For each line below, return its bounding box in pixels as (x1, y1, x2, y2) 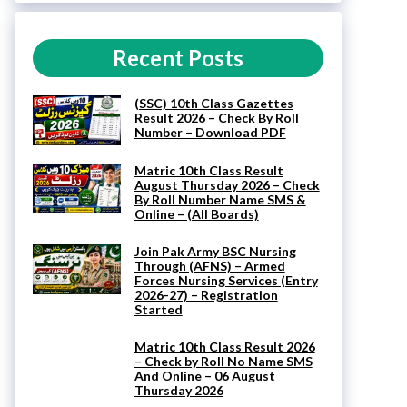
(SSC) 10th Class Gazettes (134, 95, 293, 112)
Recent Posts (113, 45, 243, 71)
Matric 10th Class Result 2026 (134, 339, 315, 355)
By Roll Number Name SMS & (134, 192, 306, 208)
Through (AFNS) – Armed (134, 258, 285, 274)
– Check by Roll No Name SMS (134, 353, 313, 370)
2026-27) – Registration (134, 287, 278, 303)
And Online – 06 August (134, 368, 275, 384)
